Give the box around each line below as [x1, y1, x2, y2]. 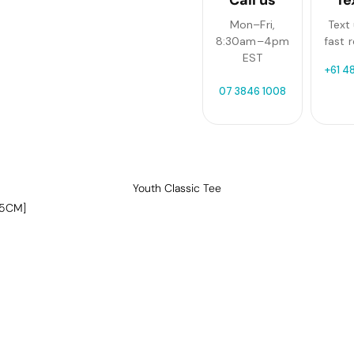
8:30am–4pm [215, 33, 290, 48]
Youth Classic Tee [132, 180, 221, 195]
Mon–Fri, [229, 17, 276, 32]
